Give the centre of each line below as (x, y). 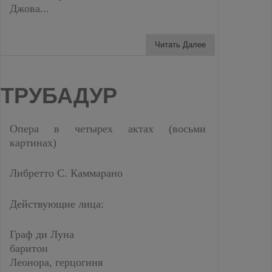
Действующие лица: (57, 204)
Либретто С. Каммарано (66, 173)
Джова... (29, 8)
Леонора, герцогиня (56, 262)
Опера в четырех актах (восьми (108, 128)
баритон (29, 248)
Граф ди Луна (42, 234)
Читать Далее (180, 44)
